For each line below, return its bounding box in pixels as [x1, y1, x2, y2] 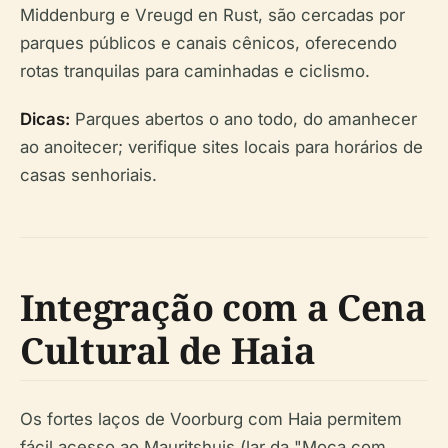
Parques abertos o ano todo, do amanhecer [70, 109, 417, 130]
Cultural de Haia [20, 326, 316, 376]
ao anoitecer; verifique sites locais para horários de [20, 137, 423, 158]
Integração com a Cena [20, 283, 427, 333]
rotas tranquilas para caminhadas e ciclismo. [20, 61, 370, 82]
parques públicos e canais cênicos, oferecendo [20, 33, 397, 54]
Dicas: [20, 109, 70, 130]
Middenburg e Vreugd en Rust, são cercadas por [20, 5, 405, 26]
